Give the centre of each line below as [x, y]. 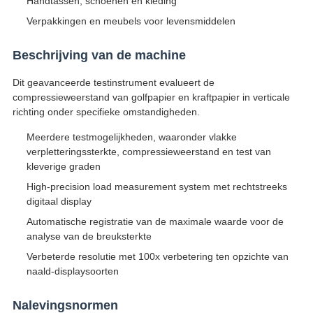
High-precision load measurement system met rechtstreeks [156, 187]
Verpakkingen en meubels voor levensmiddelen [131, 21]
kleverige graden [63, 167]
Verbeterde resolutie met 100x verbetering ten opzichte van [157, 257]
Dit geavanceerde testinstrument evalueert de [113, 83]
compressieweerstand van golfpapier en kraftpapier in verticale [151, 97]
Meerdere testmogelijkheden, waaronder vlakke [131, 137]
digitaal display [59, 202]
